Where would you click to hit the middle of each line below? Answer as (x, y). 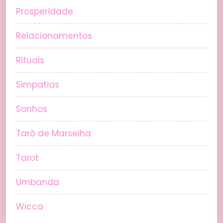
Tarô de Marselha (54, 134)
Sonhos (32, 109)
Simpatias (38, 85)
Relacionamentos (54, 36)
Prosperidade (45, 12)
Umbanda (38, 182)
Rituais (30, 60)
